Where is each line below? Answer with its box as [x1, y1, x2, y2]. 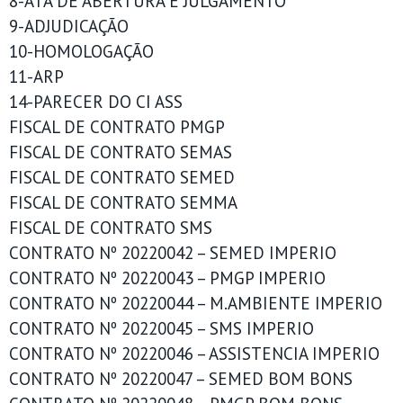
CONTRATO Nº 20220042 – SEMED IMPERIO [9, 242, 336, 264]
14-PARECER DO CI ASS [9, 91, 183, 112]
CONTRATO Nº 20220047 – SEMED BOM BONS [9, 368, 353, 390]
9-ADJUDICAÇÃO [9, 15, 129, 37]
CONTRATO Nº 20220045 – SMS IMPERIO [9, 318, 314, 339]
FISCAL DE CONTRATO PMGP [9, 116, 225, 138]
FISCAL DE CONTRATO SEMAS [9, 141, 232, 163]
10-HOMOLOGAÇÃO [9, 40, 154, 62]
